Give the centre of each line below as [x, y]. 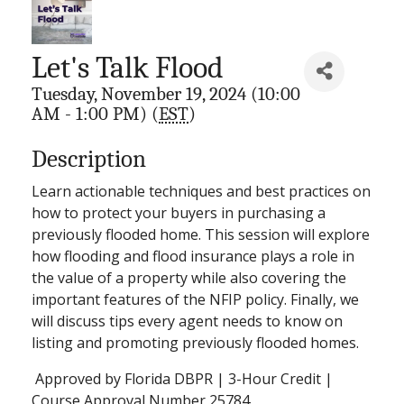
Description [89, 159]
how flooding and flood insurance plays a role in [193, 256]
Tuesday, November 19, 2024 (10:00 [166, 93]
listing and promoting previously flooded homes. [197, 342]
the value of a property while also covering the [189, 277]
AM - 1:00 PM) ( [95, 113]
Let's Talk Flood [128, 67]
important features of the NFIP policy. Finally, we [195, 299]
